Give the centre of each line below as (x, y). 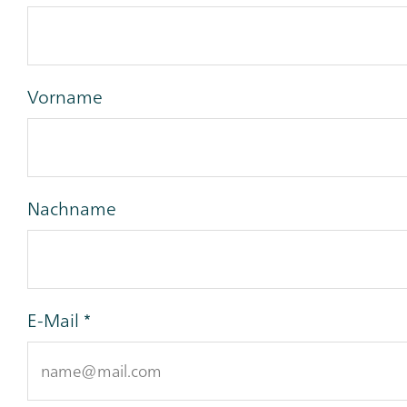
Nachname (72, 208)
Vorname (65, 96)
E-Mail (53, 320)
